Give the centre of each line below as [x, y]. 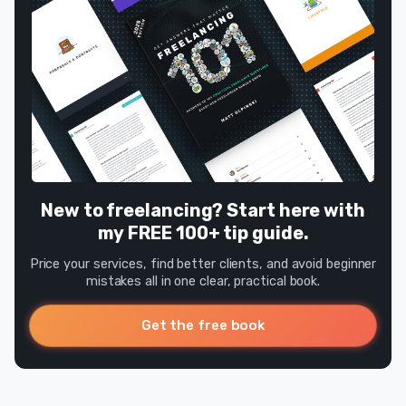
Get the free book [203, 325]
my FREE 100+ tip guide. [203, 232]
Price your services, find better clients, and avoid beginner [203, 264]
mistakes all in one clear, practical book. [203, 281]
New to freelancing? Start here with [203, 210]
